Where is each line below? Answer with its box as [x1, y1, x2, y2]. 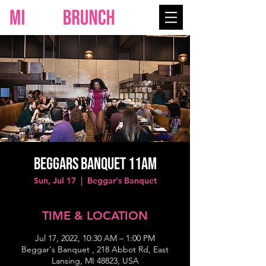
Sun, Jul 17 [33, 175, 76, 186]
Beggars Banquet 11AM [33, 154, 157, 174]
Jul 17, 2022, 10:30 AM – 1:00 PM [35, 233, 155, 243]
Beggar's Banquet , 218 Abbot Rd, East [21, 244, 169, 255]
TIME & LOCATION [42, 208, 148, 223]
